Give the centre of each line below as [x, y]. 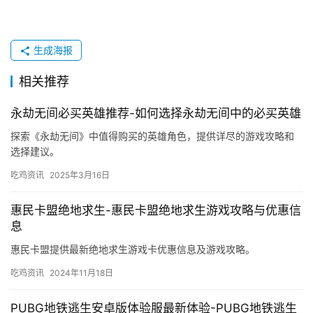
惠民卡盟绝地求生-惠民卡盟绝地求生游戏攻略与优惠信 [156, 211]
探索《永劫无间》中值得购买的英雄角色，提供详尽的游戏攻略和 [152, 136]
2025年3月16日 [80, 175]
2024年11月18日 [81, 273]
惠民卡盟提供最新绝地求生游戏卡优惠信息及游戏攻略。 [133, 249]
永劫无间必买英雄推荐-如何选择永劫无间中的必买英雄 [156, 114]
